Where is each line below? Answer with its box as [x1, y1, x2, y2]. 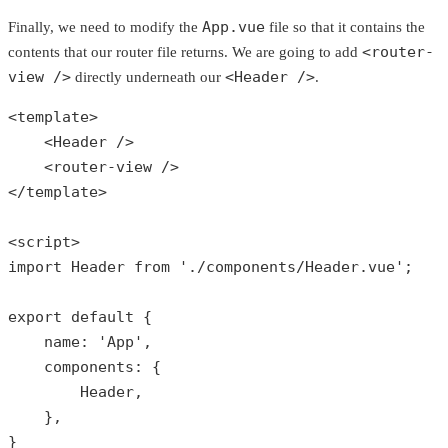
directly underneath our [71, 69, 225, 86]
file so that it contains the [265, 19, 425, 36]
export [8, 308, 71, 327]
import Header [8, 258, 134, 277]
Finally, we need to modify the [8, 19, 202, 36]
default [71, 308, 134, 327]
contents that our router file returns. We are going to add [8, 44, 362, 61]
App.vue [202, 18, 265, 37]
